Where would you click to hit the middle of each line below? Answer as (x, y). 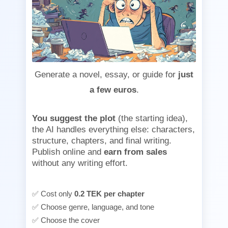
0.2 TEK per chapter (109, 194)
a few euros (113, 90)
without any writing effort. (80, 163)
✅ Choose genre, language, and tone (93, 207)
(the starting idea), (152, 119)
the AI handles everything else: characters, (113, 130)
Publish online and (68, 152)
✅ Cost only (53, 194)
